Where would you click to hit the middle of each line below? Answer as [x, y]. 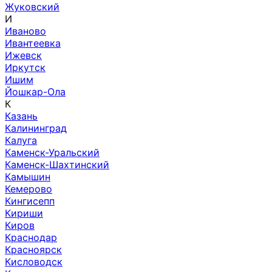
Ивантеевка [33, 43]
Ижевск [23, 55]
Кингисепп [30, 201]
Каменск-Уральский [52, 152]
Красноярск [33, 249]
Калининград [36, 128]
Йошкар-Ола [35, 91]
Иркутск [25, 67]
